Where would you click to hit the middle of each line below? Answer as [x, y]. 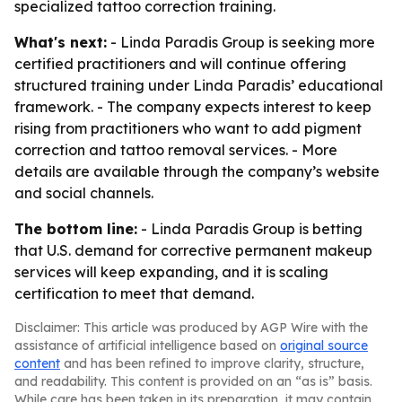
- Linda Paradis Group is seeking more [241, 42]
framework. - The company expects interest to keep [193, 107]
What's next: [61, 42]
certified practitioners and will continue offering [180, 64]
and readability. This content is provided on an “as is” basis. [193, 381]
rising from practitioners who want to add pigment [188, 128]
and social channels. [84, 193]
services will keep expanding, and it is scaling [171, 272]
